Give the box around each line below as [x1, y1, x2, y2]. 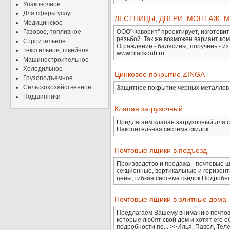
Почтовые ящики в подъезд [114, 146, 207, 155]
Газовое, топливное [23, 28, 81, 35]
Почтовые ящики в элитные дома [114, 195, 226, 204]
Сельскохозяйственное [23, 84, 91, 91]
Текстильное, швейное [23, 47, 89, 54]
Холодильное [23, 65, 63, 72]
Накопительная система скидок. [117, 126, 210, 133]
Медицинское [23, 19, 63, 26]
